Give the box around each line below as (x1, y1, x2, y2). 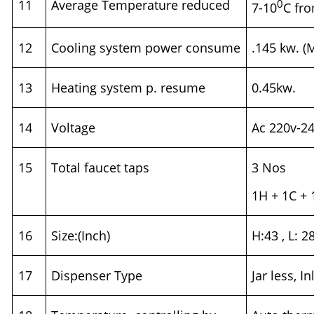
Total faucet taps (51, 159, 150, 177)
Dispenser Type (51, 267, 143, 285)
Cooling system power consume (51, 39, 241, 57)
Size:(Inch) (51, 227, 111, 245)
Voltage (51, 119, 96, 137)
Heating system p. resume (51, 79, 206, 97)
